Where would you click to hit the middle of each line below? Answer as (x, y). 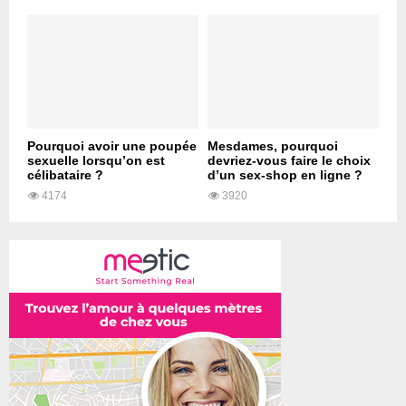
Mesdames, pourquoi (273, 146)
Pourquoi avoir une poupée (112, 146)
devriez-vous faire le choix (289, 161)
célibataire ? (65, 175)
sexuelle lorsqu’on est (96, 161)
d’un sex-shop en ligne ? (285, 175)
